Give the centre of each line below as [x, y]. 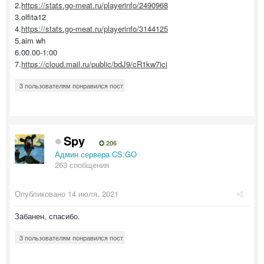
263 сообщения [82, 165]
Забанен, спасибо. [47, 216]
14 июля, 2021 [93, 194]
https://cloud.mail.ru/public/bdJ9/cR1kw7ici [94, 64]
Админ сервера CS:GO [96, 154]
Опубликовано [41, 194]
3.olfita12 [30, 17]
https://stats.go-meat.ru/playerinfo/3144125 [95, 29]
